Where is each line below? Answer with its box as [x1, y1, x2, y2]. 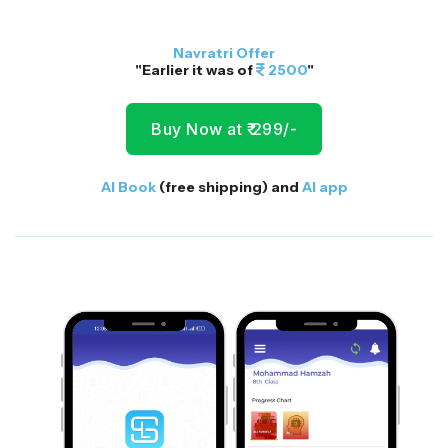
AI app [301, 177, 348, 196]
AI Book [100, 177, 159, 196]
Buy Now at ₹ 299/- [151, 118, 297, 139]
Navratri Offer [173, 44, 275, 62]
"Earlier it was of [134, 61, 256, 79]
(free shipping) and [158, 177, 302, 196]
